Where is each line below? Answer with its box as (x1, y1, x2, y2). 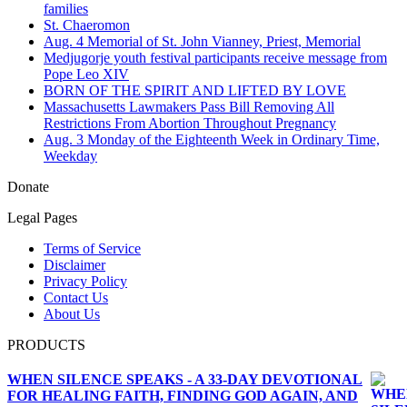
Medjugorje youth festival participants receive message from (44, 49, 387, 65)
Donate (7, 178, 49, 194)
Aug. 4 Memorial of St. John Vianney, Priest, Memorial (44, 33, 361, 49)
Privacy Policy (44, 273, 127, 289)
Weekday (44, 147, 97, 164)
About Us (44, 305, 100, 322)
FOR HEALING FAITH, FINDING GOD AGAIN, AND (7, 387, 358, 403)
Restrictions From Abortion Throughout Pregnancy (44, 114, 336, 131)
